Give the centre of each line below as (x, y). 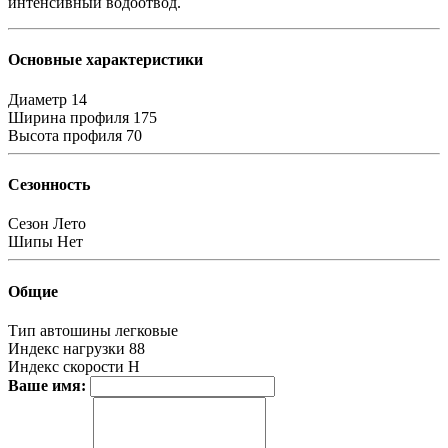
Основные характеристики (105, 60)
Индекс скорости (66, 366)
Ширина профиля (68, 117)
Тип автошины (59, 330)
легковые (146, 330)
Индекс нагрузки (66, 348)
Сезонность (49, 185)
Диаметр (37, 99)
